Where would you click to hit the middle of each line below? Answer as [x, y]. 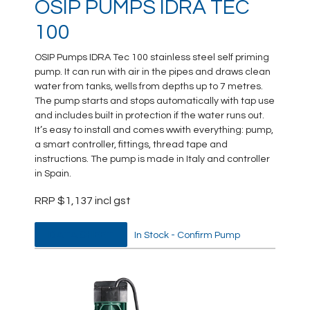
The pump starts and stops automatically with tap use [155, 101]
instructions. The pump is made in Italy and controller [152, 159]
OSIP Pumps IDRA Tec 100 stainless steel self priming [152, 57]
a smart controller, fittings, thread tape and [131, 145]
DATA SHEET [81, 235]
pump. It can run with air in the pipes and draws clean [153, 72]
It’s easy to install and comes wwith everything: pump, [154, 130]
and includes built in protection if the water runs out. [149, 116]
